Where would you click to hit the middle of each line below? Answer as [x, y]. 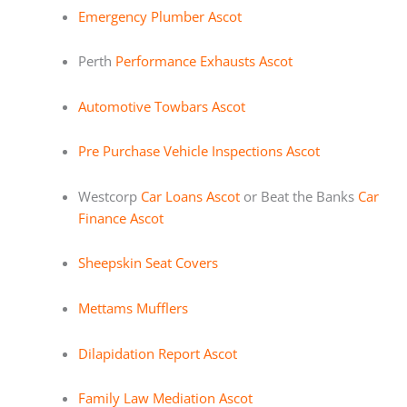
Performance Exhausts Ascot [203, 61]
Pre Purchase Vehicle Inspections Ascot [199, 151]
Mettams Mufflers [133, 308]
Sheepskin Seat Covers [148, 263]
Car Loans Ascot [190, 196]
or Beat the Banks [298, 196]
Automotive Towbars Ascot [161, 106]
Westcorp [109, 196]
